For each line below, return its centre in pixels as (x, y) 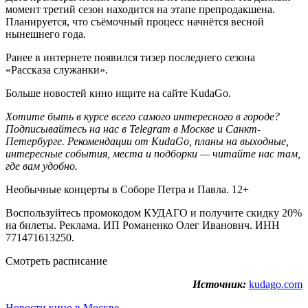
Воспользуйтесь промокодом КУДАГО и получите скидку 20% (154, 212)
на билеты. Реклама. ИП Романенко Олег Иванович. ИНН (143, 225)
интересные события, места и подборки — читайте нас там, (153, 153)
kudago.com (276, 284)
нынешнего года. (46, 34)
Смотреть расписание (56, 261)
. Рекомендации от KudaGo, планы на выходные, (175, 141)
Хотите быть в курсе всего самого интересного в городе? (143, 116)
